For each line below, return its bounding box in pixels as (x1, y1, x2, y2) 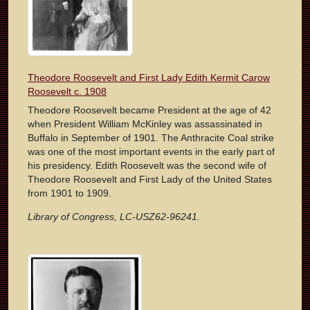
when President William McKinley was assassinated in (28, 118, 262, 130)
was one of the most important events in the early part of (28, 146, 275, 158)
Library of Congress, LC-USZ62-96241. (28, 211, 200, 223)
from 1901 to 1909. (28, 188, 111, 199)
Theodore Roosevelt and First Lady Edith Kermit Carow (28, 72, 270, 84)
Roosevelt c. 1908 (28, 86, 107, 98)
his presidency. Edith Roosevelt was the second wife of (28, 160, 266, 172)
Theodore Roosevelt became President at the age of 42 (28, 104, 271, 116)
